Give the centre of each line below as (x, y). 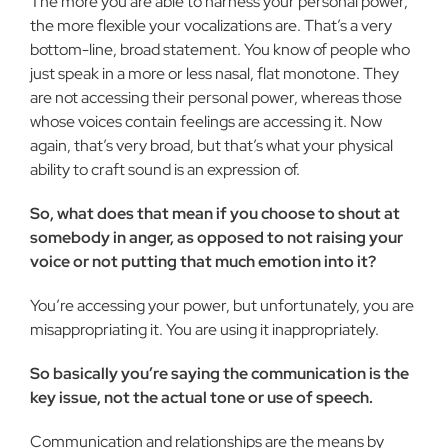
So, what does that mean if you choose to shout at (215, 213)
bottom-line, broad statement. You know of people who (220, 49)
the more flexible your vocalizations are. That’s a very (211, 25)
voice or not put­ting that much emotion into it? (203, 261)
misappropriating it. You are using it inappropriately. (204, 329)
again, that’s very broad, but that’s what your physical (211, 145)
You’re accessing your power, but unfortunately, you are (222, 305)
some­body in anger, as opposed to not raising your (216, 237)
